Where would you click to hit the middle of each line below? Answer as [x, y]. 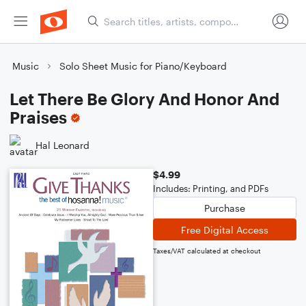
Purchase [225, 208]
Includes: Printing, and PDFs [211, 189]
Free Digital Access [225, 229]
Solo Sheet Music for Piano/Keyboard [143, 66]
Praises [38, 117]
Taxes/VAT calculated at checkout [207, 251]
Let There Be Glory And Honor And [144, 99]
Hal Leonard [62, 145]
